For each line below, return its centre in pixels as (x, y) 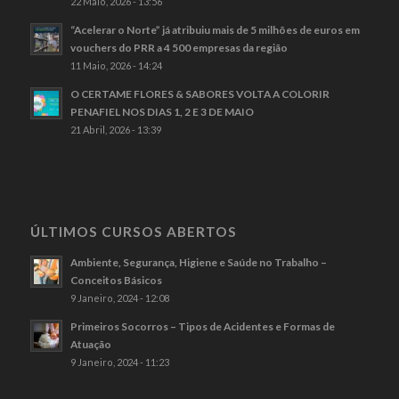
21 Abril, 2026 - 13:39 (115, 130)
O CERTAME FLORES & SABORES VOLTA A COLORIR (199, 94)
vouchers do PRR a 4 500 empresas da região (179, 48)
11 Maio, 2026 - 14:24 (116, 66)
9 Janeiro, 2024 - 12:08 (119, 298)
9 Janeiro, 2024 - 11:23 (119, 362)
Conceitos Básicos (116, 281)
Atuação (90, 345)
